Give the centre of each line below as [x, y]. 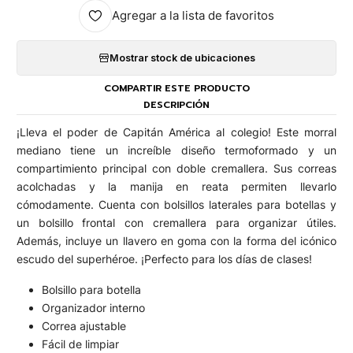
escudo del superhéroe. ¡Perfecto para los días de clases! [164, 259]
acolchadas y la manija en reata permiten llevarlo [176, 187]
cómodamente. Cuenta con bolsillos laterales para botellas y [176, 205]
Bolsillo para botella [91, 289]
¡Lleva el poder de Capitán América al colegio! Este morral [176, 132]
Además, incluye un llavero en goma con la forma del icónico [176, 241]
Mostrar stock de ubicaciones [182, 58]
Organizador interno [93, 307]
